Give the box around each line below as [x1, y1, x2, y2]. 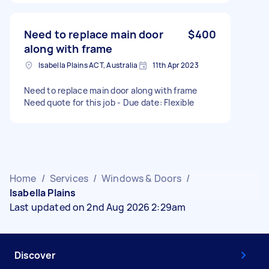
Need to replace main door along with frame [24, 84, 198, 96]
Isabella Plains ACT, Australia [38, 59, 138, 70]
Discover [14, 248, 55, 262]
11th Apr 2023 [152, 59, 199, 70]
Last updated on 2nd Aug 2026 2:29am [10, 200, 186, 214]
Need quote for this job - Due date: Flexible [24, 96, 194, 108]
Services [49, 171, 88, 185]
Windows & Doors [101, 171, 182, 185]
